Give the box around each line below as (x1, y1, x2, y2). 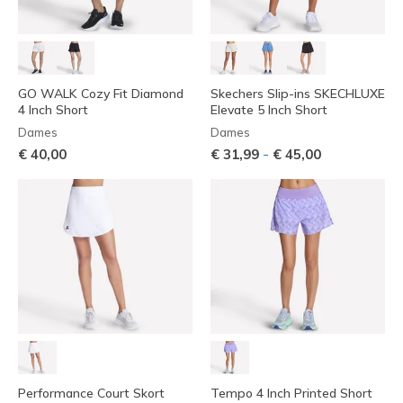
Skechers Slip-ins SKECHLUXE (210, 85, 385, 103)
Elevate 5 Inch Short (210, 102, 327, 119)
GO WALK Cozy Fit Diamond (18, 85, 184, 103)
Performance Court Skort (18, 384, 165, 401)
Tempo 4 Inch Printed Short (210, 384, 372, 401)
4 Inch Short (18, 102, 88, 119)
